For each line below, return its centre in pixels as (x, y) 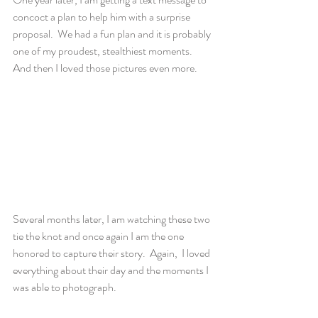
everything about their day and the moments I (112, 270)
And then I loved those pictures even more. (105, 67)
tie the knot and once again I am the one (99, 236)
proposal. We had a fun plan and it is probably (113, 33)
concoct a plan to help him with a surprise (103, 16)
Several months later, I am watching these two (113, 219)
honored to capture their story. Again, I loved (113, 253)
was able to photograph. (65, 287)
